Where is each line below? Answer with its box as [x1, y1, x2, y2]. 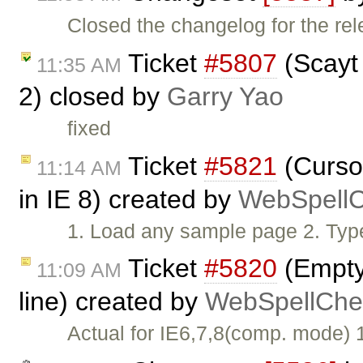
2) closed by [19, 81, 167, 111]
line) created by [19, 287, 205, 317]
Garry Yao [167, 81, 284, 111]
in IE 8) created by [19, 184, 238, 214]
